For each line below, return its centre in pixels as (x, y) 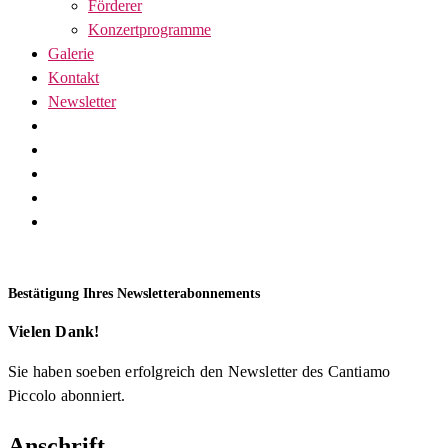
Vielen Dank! (54, 332)
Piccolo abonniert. (67, 396)
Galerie (71, 53)
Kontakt (73, 77)
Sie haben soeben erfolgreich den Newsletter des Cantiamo (199, 372)
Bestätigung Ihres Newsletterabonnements (134, 294)
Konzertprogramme (149, 29)
